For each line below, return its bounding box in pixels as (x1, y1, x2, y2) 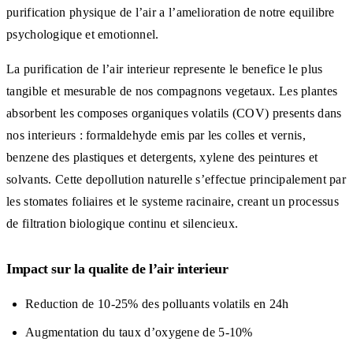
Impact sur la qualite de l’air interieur (6, 260, 229, 277)
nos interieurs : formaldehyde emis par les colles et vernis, (6, 128, 306, 142)
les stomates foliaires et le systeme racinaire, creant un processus (6, 194, 340, 208)
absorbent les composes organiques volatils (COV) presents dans (6, 106, 342, 120)
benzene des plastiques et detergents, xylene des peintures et (6, 150, 318, 164)
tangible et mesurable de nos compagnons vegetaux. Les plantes (6, 84, 338, 98)
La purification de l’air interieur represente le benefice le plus (6, 61, 323, 76)
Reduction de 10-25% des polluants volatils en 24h (25, 296, 289, 310)
